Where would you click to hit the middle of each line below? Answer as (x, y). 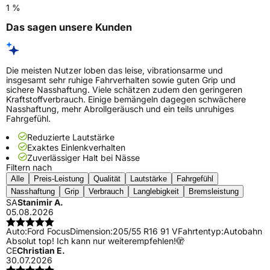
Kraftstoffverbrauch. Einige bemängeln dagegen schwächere (126, 99)
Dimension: (91, 231)
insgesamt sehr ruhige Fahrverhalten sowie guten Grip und (121, 80)
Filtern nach (29, 168)
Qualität (107, 179)
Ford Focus (49, 231)
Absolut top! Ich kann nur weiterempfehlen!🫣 (95, 241)
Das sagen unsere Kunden (69, 27)
